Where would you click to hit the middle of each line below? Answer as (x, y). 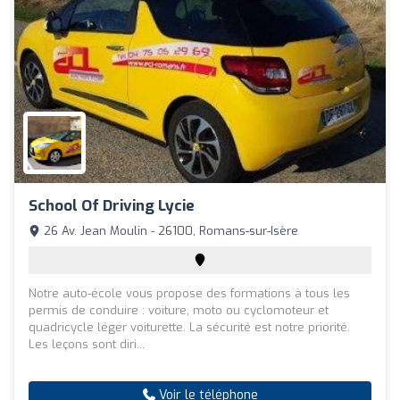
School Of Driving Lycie (112, 206)
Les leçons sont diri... (87, 345)
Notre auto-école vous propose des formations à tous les (189, 294)
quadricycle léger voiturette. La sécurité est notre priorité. (189, 328)
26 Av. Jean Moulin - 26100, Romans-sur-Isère (169, 231)
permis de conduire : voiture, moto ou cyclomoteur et (179, 311)
